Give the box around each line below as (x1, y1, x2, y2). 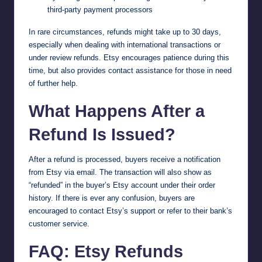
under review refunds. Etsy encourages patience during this (29, 53, 229, 62)
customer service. (29, 219, 89, 228)
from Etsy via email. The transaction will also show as (29, 167, 212, 177)
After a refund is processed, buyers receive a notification (29, 154, 220, 164)
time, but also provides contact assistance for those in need (29, 65, 232, 75)
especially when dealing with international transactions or (29, 40, 220, 49)
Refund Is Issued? (29, 125, 175, 144)
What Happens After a (29, 101, 205, 120)
